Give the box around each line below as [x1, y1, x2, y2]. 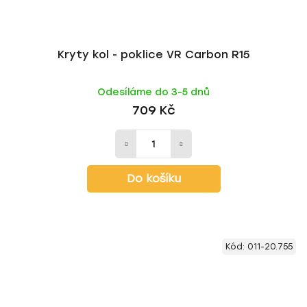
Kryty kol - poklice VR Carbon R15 [58, 48, 249, 61]
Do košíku [126, 172, 181, 185]
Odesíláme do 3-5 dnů [97, 86, 210, 98]
